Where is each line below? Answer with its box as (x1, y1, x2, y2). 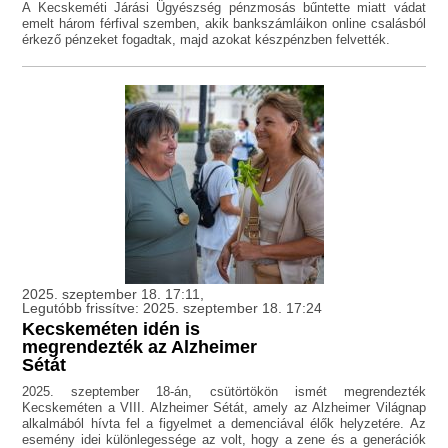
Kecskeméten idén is (22, 319, 201, 340)
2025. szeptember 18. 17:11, (22, 286, 205, 303)
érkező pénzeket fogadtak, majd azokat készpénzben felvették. (22, 32, 391, 48)
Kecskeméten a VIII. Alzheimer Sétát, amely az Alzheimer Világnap (22, 400, 426, 416)
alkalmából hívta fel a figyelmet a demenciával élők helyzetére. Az (22, 416, 426, 432)
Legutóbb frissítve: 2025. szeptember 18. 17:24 (22, 300, 323, 317)
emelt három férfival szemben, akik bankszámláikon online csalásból (22, 16, 426, 32)
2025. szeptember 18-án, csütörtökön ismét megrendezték (22, 384, 426, 400)
